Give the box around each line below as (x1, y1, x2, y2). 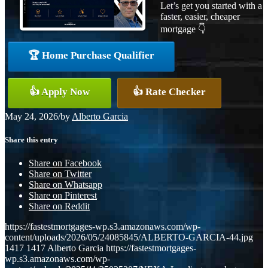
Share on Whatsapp (29, 179, 102, 190)
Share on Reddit (29, 201, 90, 212)
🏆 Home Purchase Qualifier (28, 49, 154, 61)
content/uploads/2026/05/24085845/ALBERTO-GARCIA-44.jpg (5, 232, 253, 243)
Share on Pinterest (29, 190, 97, 201)
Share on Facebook (29, 158, 102, 169)
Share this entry (5, 135, 58, 144)
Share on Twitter (29, 169, 92, 179)
